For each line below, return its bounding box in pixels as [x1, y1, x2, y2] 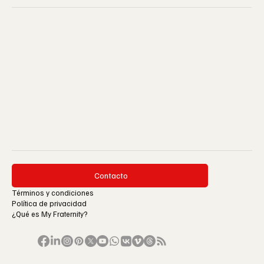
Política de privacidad [12, 198, 88, 208]
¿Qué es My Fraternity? [12, 209, 88, 219]
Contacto [94, 170, 128, 181]
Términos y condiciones [12, 187, 94, 197]
